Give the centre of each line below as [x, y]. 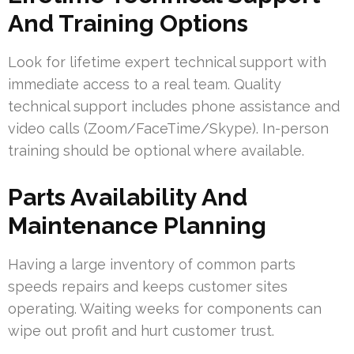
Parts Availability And [128, 198]
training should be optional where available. [156, 151]
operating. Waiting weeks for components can [165, 309]
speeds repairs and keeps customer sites [148, 287]
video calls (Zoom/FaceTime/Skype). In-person [168, 129]
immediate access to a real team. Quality [145, 85]
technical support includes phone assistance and [174, 107]
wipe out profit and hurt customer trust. [141, 331]
